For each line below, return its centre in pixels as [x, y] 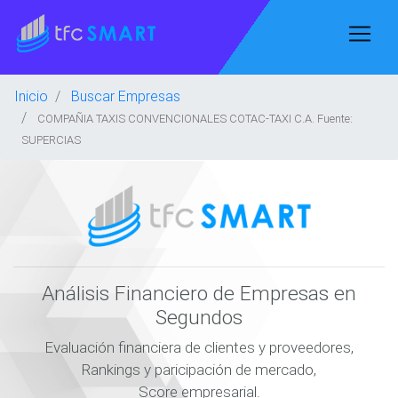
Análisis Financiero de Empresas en [199, 293]
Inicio [31, 96]
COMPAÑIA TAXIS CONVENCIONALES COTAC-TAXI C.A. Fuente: [195, 119]
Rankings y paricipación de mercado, [199, 370]
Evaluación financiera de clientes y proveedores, [199, 347]
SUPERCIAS [51, 140]
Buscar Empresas [126, 96]
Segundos [199, 317]
